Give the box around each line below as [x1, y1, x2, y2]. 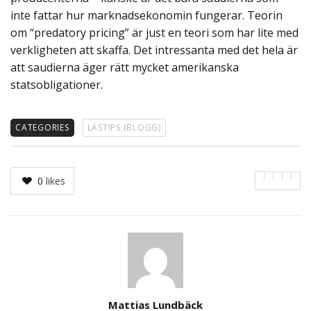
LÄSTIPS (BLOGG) [87, 121, 161, 133]
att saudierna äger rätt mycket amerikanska [10, 60, 239, 75]
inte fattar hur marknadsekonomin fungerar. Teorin [10, 8, 283, 23]
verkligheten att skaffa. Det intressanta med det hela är [10, 42, 298, 58]
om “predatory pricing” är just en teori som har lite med [10, 25, 299, 40]
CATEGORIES [15, 121, 69, 133]
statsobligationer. [10, 77, 103, 92]
